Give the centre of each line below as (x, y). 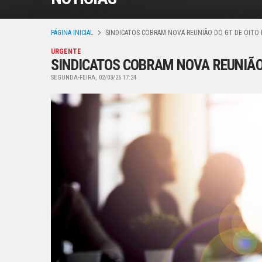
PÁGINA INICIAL (72, 33)
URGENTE (66, 51)
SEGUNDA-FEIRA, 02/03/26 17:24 (94, 77)
